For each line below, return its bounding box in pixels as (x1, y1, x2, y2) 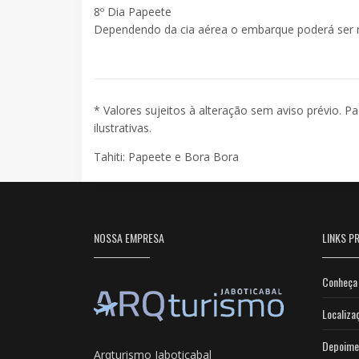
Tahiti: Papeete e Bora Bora (94, 148, 239, 164)
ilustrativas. (94, 119, 151, 135)
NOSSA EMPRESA (94, 228, 164, 246)
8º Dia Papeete (94, 3, 175, 19)
